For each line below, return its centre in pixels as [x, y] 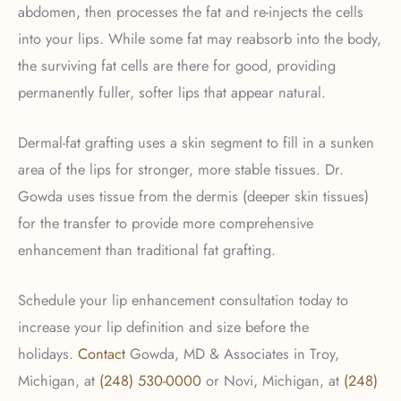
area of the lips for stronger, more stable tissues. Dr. [181, 169]
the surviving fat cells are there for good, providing [177, 65]
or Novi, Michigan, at [273, 381]
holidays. [48, 354]
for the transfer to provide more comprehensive [166, 222]
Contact [102, 354]
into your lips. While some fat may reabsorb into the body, [200, 38]
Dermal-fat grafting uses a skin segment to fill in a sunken [196, 142]
